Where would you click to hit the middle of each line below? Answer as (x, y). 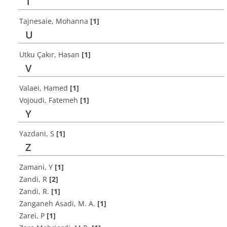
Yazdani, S (38, 134)
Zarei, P (33, 216)
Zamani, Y (37, 167)
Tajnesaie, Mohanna (55, 21)
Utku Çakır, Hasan (50, 54)
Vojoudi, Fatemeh (50, 100)
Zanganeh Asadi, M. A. (58, 203)
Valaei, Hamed (45, 88)
